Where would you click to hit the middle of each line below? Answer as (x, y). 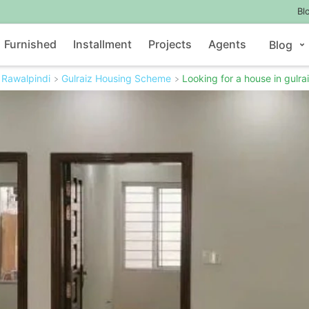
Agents (228, 44)
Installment (103, 44)
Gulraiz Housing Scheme (116, 78)
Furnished (31, 44)
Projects (170, 44)
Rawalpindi (26, 78)
